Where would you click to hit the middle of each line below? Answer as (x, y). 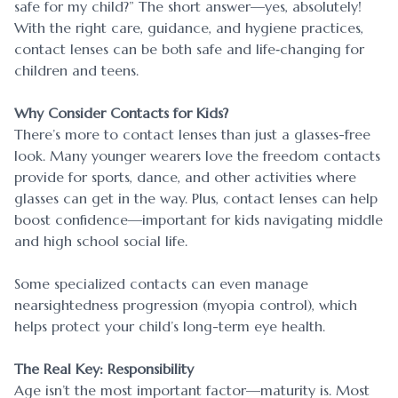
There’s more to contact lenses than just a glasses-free (192, 135)
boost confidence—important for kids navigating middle (199, 220)
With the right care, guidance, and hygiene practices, (189, 28)
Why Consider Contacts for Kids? (121, 113)
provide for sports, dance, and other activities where (185, 177)
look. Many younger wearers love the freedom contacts (197, 156)
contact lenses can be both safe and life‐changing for (189, 49)
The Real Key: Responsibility (104, 369)
